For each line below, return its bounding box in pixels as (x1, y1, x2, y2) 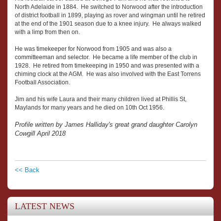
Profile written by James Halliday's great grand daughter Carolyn (15, 120, 197, 128)
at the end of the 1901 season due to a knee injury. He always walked (15, 20, 201, 27)
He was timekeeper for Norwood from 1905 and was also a (15, 45, 172, 52)
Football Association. (15, 78, 72, 86)
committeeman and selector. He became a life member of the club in (15, 53, 197, 61)
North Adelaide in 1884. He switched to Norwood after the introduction (15, 3, 203, 10)
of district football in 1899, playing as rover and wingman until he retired (15, 11, 205, 19)
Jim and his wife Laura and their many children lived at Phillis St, (15, 95, 186, 103)
